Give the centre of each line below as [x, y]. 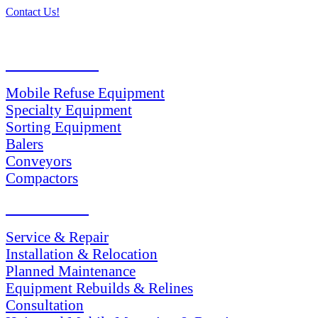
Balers [24, 144]
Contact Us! [33, 12]
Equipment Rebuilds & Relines [99, 288]
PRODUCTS [52, 64]
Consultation [45, 305]
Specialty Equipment [69, 110]
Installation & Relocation [82, 254]
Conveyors [39, 161]
